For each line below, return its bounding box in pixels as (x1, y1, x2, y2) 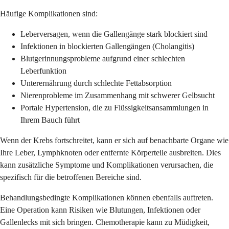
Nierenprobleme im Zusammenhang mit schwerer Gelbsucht (20, 90, 215, 100)
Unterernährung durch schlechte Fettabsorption (20, 78, 172, 87)
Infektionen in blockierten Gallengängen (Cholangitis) (20, 41, 194, 51)
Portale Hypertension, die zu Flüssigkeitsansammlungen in (20, 103, 209, 112)
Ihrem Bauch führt (20, 115, 80, 124)
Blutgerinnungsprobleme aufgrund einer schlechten (20, 54, 185, 63)
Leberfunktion (20, 66, 66, 75)
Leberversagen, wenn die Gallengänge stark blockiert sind (20, 29, 208, 38)
